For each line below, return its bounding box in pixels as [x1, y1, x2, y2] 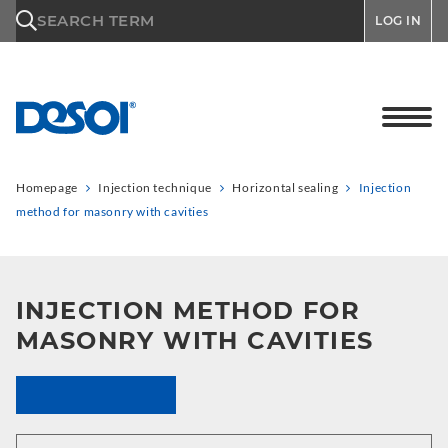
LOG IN [375, 13, 421, 29]
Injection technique [98, 180, 212, 195]
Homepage [16, 180, 78, 195]
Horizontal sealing [232, 180, 339, 195]
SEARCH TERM [37, 11, 155, 31]
